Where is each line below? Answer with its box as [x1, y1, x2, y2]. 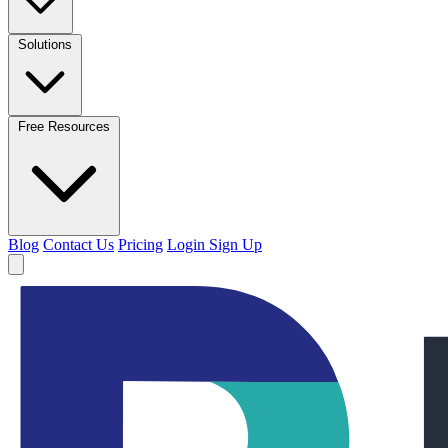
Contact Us [43, 236, 114, 254]
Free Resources [18, 119, 110, 135]
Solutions [18, 37, 72, 53]
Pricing [118, 236, 163, 254]
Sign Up [209, 236, 262, 254]
